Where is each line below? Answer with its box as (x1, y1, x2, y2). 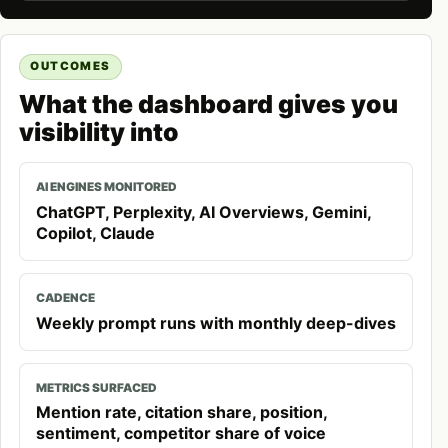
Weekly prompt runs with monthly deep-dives (35, 312, 396, 333)
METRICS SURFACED (35, 380, 157, 395)
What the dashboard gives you (18, 89, 398, 120)
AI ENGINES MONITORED (35, 180, 177, 195)
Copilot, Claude (35, 223, 155, 244)
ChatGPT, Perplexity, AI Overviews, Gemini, (35, 202, 371, 223)
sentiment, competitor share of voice (35, 423, 326, 444)
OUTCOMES (30, 59, 111, 74)
